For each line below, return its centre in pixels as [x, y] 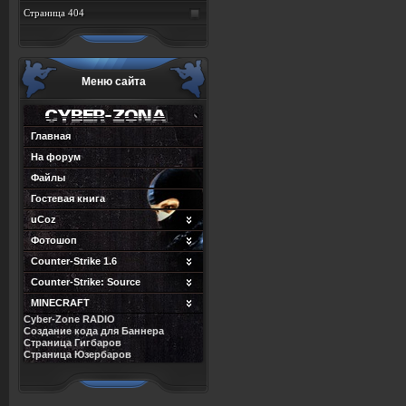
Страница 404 [54, 13]
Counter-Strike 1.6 [74, 261]
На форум [56, 157]
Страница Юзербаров [77, 354]
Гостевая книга [68, 198]
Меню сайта [113, 82]
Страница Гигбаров [72, 343]
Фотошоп [54, 240]
